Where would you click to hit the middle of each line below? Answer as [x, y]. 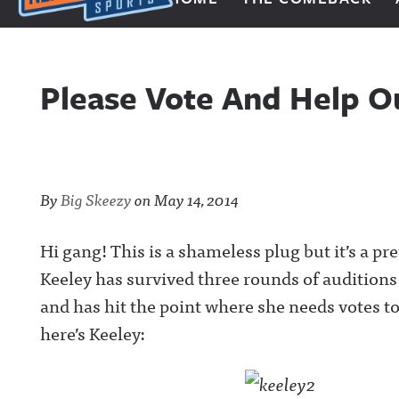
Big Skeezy [96, 199]
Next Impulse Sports [98, 34]
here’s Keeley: [93, 333]
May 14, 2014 [196, 199]
